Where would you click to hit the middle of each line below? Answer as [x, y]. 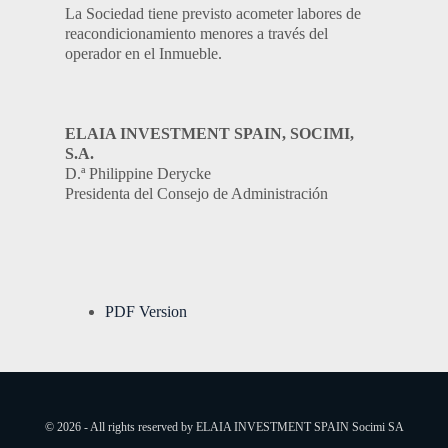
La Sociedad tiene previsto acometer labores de [213, 13]
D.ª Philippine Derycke [138, 173]
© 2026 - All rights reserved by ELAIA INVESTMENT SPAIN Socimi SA [224, 427]
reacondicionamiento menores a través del [196, 33]
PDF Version [150, 311]
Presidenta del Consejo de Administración [196, 193]
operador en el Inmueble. [143, 53]
